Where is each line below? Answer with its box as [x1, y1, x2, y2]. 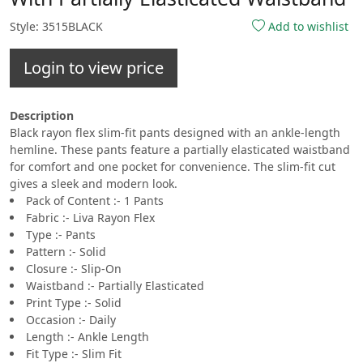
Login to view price [23, 57, 164, 79]
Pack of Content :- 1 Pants [26, 193, 164, 209]
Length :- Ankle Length [26, 329, 149, 345]
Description [10, 108, 74, 124]
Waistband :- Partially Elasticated [26, 278, 204, 294]
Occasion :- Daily [26, 312, 116, 328]
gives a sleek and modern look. [10, 176, 177, 192]
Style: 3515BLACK [10, 18, 103, 34]
